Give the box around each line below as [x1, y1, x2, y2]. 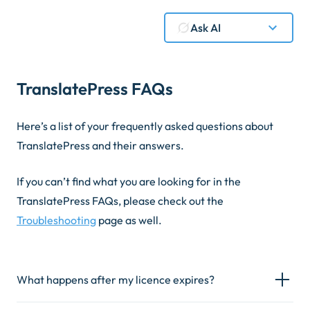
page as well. [96, 213, 162, 227]
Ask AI [190, 20, 221, 35]
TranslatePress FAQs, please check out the [17, 194, 224, 208]
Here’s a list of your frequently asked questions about [17, 119, 273, 133]
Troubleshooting [17, 213, 96, 227]
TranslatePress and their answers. [17, 138, 184, 152]
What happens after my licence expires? [17, 273, 215, 286]
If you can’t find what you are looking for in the [17, 174, 241, 188]
